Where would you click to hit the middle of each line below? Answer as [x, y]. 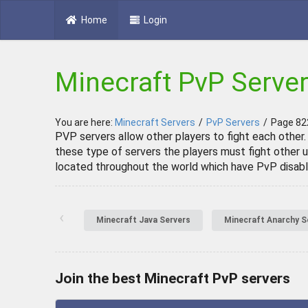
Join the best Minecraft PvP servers [173, 278]
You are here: [85, 123]
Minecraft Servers [155, 123]
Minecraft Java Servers [143, 220]
